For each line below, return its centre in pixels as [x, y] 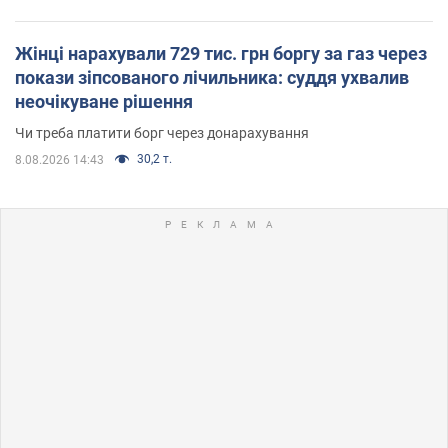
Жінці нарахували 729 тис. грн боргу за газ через [221, 53]
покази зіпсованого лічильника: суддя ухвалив [212, 77]
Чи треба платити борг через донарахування [162, 132]
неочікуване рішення [104, 101]
